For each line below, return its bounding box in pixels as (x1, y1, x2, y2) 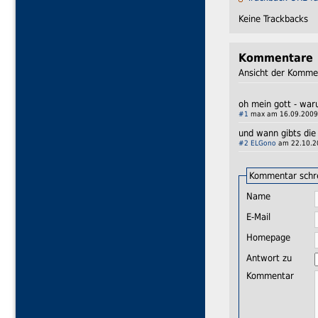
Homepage (246, 231, 290, 243)
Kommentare (238, 51, 313, 65)
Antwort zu (246, 252, 292, 263)
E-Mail (246, 211, 270, 222)
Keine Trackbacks (238, 13, 308, 24)
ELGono (251, 138, 276, 147)
